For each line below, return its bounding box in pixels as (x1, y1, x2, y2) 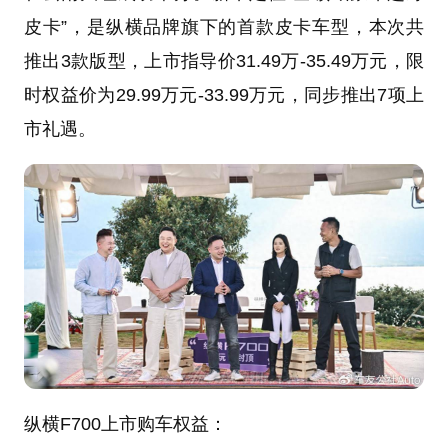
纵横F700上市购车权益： (23, 414, 227, 435)
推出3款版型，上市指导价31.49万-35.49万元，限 (23, 51, 425, 72)
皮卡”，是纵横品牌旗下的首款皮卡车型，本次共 (23, 17, 425, 38)
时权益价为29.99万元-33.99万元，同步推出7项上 (23, 85, 425, 106)
